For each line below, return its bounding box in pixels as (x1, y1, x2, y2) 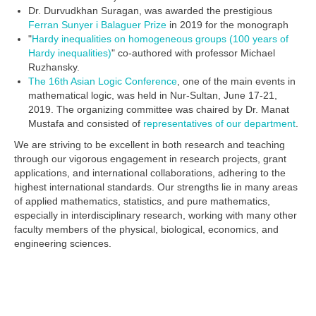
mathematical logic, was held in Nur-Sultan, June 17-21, (28, 89, 277, 101)
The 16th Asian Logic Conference (28, 75, 177, 87)
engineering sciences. (14, 237, 111, 249)
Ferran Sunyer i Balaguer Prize (28, 18, 166, 30)
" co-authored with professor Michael (111, 47, 275, 59)
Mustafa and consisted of (28, 117, 143, 129)
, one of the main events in (177, 75, 296, 87)
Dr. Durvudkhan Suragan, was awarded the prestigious (28, 4, 272, 16)
